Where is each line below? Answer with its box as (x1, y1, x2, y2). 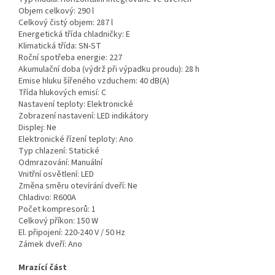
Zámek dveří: (18, 238, 66, 251)
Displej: (18, 122, 45, 134)
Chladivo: (18, 192, 52, 204)
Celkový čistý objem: (18, 17, 95, 29)
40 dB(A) (139, 75, 169, 88)
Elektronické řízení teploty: (18, 133, 117, 146)
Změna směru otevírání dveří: (18, 180, 126, 193)
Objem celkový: (18, 5, 76, 18)
